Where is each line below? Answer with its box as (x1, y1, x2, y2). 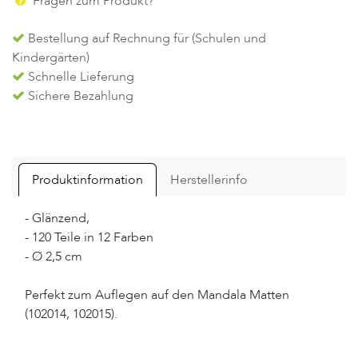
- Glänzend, (25, 209, 89, 228)
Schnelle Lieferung (25, 68, 134, 86)
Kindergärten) (12, 49, 89, 67)
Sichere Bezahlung (25, 87, 133, 105)
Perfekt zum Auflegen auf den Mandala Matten (25, 286, 289, 304)
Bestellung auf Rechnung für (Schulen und (25, 30, 266, 48)
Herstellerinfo (170, 171, 248, 189)
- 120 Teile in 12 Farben (25, 229, 153, 247)
